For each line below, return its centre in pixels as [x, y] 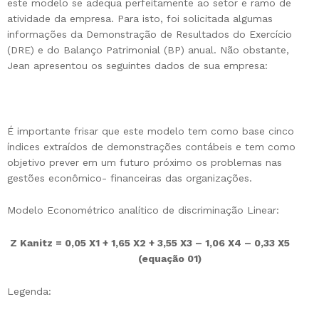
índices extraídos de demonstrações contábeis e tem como [151, 146]
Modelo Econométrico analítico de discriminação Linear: [143, 210]
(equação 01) [169, 259]
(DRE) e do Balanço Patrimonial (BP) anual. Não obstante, [148, 50]
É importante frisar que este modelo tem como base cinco [151, 131]
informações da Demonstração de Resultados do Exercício [150, 35]
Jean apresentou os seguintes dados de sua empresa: [137, 66]
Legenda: [29, 292]
